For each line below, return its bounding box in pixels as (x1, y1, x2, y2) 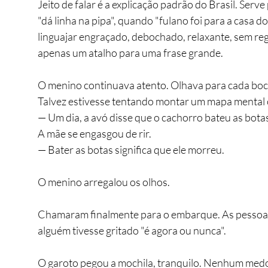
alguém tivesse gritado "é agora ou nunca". (38, 223, 226, 237)
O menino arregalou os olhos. (38, 175, 170, 188)
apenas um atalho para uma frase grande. (38, 45, 223, 59)
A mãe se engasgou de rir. (38, 126, 151, 140)
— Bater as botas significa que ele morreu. (38, 142, 224, 156)
